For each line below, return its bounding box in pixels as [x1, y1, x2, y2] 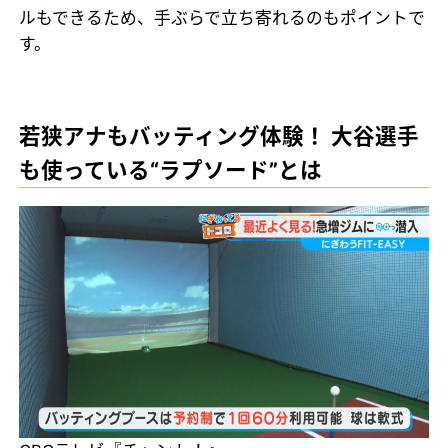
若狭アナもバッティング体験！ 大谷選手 [19, 123, 420, 150]
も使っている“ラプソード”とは [19, 157, 323, 184]
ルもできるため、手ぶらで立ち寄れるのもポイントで [19, 8, 426, 29]
